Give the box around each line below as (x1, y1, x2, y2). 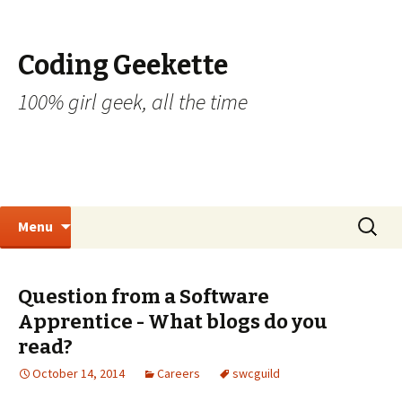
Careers (157, 365, 200, 381)
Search (354, 209, 395, 227)
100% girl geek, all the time (18, 88, 248, 116)
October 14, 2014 (32, 365, 125, 381)
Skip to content (71, 208, 167, 226)
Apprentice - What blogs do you (18, 310, 328, 334)
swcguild (232, 365, 280, 381)
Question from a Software (18, 284, 269, 309)
